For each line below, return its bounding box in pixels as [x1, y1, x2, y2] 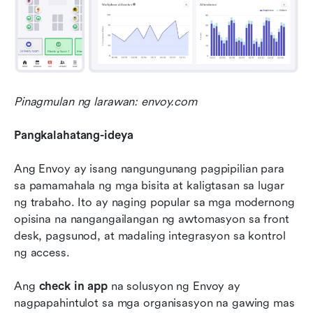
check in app [38, 279, 108, 293]
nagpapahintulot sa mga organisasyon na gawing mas [14, 296, 295, 310]
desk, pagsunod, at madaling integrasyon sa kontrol [14, 228, 286, 242]
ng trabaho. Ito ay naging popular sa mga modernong [14, 195, 295, 209]
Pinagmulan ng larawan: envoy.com [14, 94, 197, 108]
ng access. [14, 245, 70, 259]
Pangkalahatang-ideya [14, 128, 133, 142]
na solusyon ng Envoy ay [107, 279, 240, 293]
